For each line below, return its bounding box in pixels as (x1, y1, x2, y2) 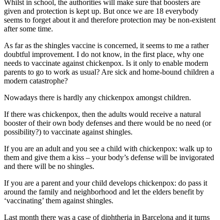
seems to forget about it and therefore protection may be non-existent (4, 16, 216, 25)
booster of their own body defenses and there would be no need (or (4, 119, 211, 128)
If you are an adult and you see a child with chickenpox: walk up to (4, 144, 212, 153)
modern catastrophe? (4, 77, 68, 85)
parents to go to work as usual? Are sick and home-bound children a (4, 68, 214, 77)
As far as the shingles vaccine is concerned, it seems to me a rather (4, 41, 209, 50)
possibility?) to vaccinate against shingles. (4, 128, 133, 137)
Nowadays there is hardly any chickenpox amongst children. (4, 93, 191, 102)
